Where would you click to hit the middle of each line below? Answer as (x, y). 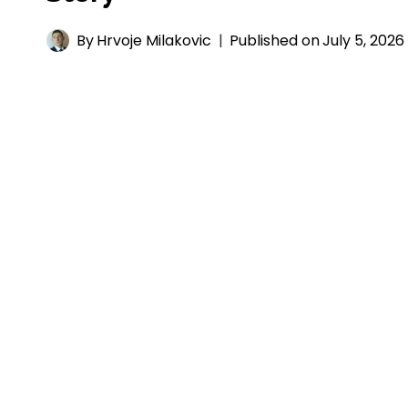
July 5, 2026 (364, 41)
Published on (275, 41)
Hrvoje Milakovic (154, 41)
